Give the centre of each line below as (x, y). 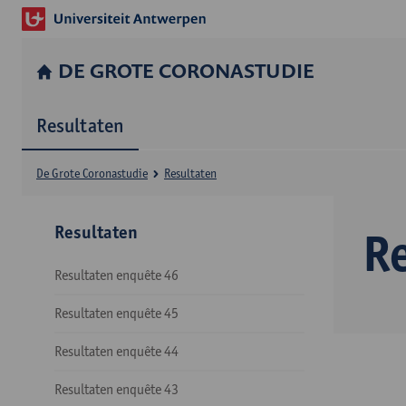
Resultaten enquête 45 (116, 313)
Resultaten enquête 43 (116, 389)
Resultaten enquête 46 (116, 275)
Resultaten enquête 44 (116, 351)
